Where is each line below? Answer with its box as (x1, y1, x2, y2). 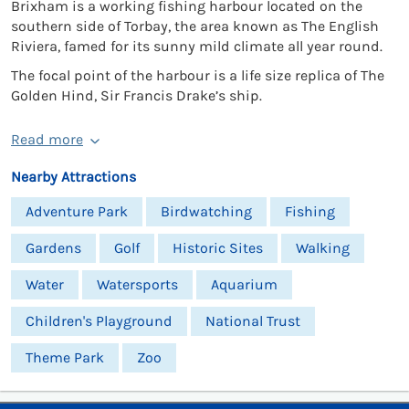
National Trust (205, 311, 300, 330)
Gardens (26, 238, 81, 257)
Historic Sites (173, 238, 263, 257)
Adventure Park (26, 202, 128, 220)
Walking (296, 238, 350, 257)
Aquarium (211, 275, 278, 293)
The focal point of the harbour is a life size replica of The (11, 66, 384, 84)
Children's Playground (26, 311, 173, 330)
